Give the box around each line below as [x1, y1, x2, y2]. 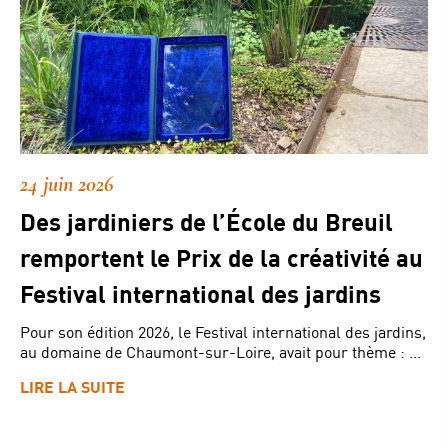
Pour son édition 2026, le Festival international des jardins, [20, 321, 426, 341]
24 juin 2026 [20, 170, 113, 197]
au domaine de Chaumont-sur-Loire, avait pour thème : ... [20, 341, 421, 361]
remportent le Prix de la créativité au [20, 242, 423, 272]
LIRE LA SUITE [20, 376, 125, 396]
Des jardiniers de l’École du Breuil [20, 206, 393, 236]
